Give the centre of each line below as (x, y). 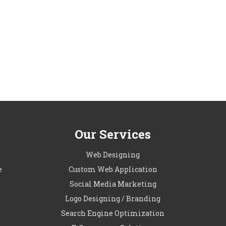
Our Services (113, 134)
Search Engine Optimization (113, 213)
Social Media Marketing (113, 184)
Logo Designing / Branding (113, 199)
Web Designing (113, 155)
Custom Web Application (113, 169)
